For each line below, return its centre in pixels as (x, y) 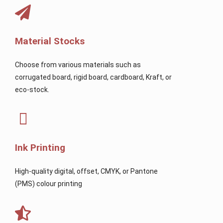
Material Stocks (50, 41)
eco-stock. (32, 89)
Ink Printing (40, 147)
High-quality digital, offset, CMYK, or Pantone (86, 171)
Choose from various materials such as (78, 64)
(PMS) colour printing (49, 183)
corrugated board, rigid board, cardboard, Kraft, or (93, 77)
